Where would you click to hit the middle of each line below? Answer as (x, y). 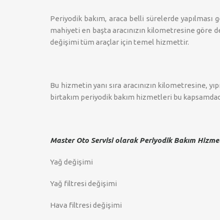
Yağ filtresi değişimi (83, 183)
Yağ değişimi (71, 162)
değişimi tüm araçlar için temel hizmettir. (120, 42)
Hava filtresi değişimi (86, 205)
